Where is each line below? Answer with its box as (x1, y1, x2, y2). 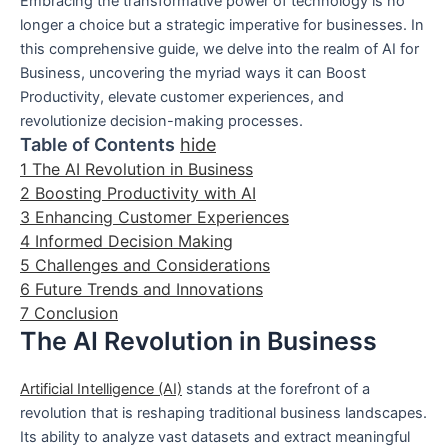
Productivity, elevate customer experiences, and (20, 88, 344, 107)
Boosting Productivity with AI (35, 183, 256, 204)
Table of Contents (20, 134, 175, 156)
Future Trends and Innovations (35, 279, 263, 300)
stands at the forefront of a (182, 380, 370, 399)
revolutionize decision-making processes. (20, 112, 303, 131)
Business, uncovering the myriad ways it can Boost (20, 64, 366, 83)
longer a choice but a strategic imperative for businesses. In (20, 16, 424, 35)
